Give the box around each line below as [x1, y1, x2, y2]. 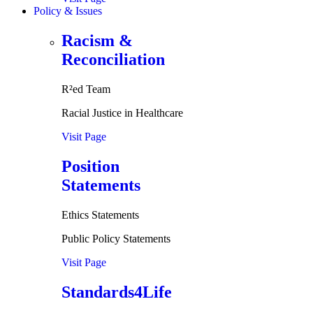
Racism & [61, 31, 133, 50]
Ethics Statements [61, 209, 139, 221]
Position [61, 157, 119, 176]
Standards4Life [61, 282, 172, 301]
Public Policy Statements [61, 233, 170, 245]
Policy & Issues [34, 5, 102, 17]
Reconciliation [61, 50, 165, 69]
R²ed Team [61, 83, 110, 96]
